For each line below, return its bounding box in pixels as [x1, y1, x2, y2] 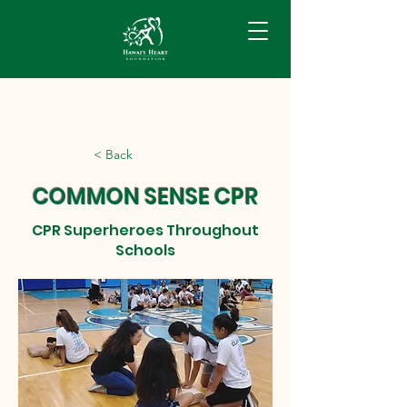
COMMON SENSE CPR [33, 182, 258, 212]
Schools [115, 240, 175, 261]
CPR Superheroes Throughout [32, 220, 259, 241]
